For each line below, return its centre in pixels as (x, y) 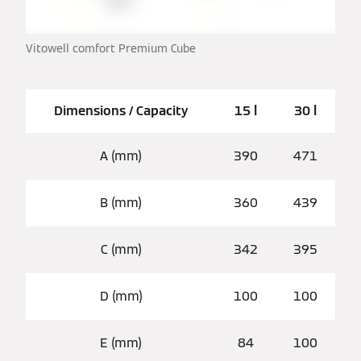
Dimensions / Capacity (121, 111)
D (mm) (121, 297)
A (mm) (121, 156)
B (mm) (121, 203)
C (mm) (121, 250)
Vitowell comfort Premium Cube (111, 49)
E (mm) (121, 343)
